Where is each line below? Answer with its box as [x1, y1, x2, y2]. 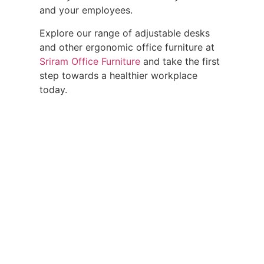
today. [39, 83, 67, 95]
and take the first [140, 55, 220, 67]
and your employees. [39, 4, 133, 16]
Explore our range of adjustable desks [39, 27, 210, 39]
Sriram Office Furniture [39, 55, 140, 67]
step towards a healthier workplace [39, 69, 197, 81]
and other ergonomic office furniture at [39, 41, 214, 53]
